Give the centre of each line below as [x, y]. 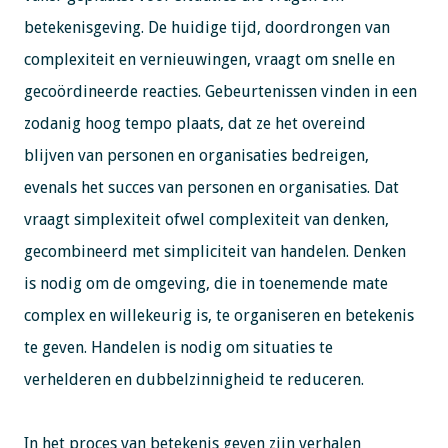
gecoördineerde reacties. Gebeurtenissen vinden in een [220, 91]
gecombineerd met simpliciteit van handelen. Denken [214, 251]
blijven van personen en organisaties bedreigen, [196, 155]
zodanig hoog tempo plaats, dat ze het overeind [194, 123]
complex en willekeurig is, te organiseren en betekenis [218, 315]
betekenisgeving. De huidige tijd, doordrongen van [206, 27]
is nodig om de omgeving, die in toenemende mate [205, 283]
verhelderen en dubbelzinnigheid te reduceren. [193, 379]
